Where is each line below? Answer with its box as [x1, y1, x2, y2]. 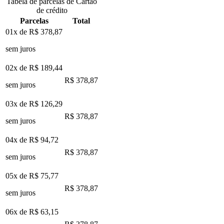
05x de [5, 171, 29, 180]
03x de [5, 99, 29, 108]
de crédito [36, 5, 67, 14]
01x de [5, 27, 29, 36]
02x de [5, 63, 29, 72]
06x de [5, 207, 29, 216]
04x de [5, 135, 29, 144]
